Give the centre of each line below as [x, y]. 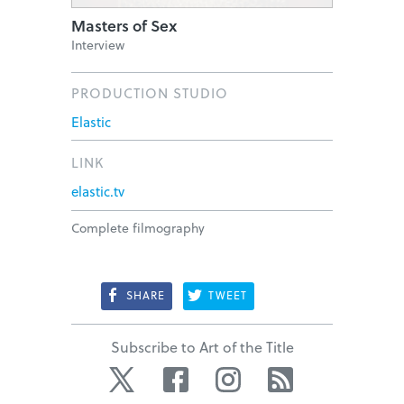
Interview [98, 45]
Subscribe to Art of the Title [202, 347]
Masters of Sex [124, 26]
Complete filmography [138, 228]
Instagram [277, 376]
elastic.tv [98, 192]
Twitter [163, 376]
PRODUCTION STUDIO [150, 93]
